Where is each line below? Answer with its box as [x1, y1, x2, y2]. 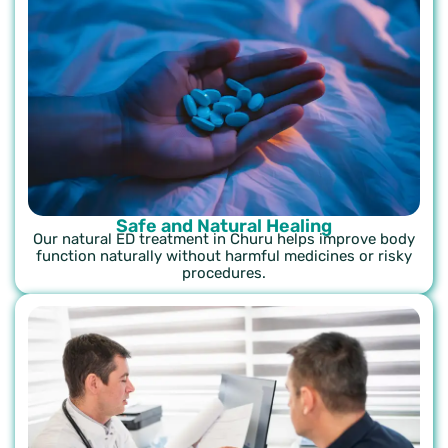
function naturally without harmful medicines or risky [36, 247, 412, 266]
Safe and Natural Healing [116, 215, 332, 238]
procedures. [182, 264, 266, 283]
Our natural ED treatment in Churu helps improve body [33, 230, 415, 249]
